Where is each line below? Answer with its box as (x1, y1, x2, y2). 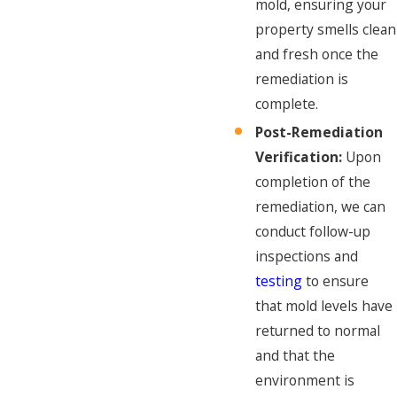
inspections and (255, 245, 359, 266)
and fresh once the (255, 44, 379, 65)
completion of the (255, 171, 371, 191)
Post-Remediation (255, 121, 384, 142)
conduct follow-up (255, 221, 371, 241)
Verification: (255, 146, 343, 167)
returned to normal (255, 320, 381, 340)
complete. (255, 94, 319, 114)
